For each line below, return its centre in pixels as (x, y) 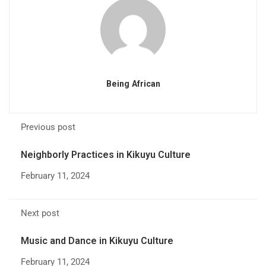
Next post (40, 213)
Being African (133, 84)
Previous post (48, 127)
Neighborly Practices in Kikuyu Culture (106, 155)
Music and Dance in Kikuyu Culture (97, 241)
